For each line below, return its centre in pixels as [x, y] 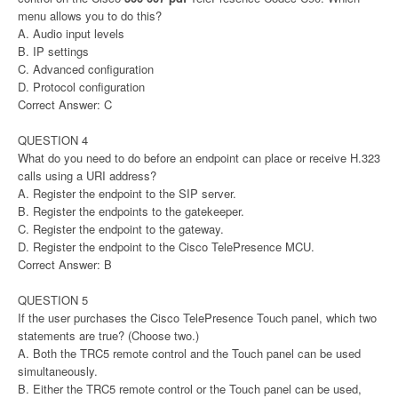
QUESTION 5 [53, 299]
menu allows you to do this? [90, 15]
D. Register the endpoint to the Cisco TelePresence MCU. [166, 246]
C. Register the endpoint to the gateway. [121, 228]
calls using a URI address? [87, 175]
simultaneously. [58, 370]
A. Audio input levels [71, 33]
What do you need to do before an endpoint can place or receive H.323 [199, 157]
